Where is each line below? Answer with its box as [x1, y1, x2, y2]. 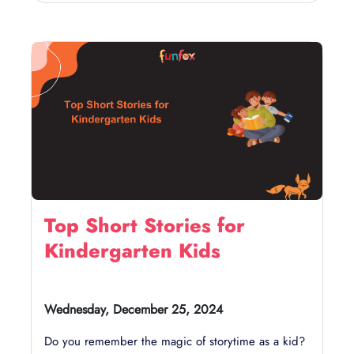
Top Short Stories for [44, 211, 245, 239]
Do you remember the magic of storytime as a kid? [44, 333, 305, 350]
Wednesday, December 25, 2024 [44, 300, 223, 318]
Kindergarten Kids [44, 236, 220, 265]
